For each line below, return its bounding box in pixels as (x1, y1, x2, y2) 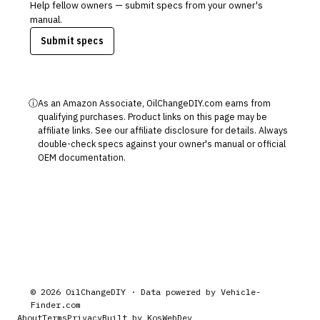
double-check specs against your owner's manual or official (38, 138, 286, 149)
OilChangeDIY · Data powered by (61, 286, 216, 297)
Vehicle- (221, 286, 261, 297)
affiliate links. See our (38, 124, 128, 136)
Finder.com (31, 299, 81, 310)
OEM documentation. (38, 151, 126, 163)
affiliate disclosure (130, 124, 209, 136)
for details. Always (211, 124, 288, 136)
